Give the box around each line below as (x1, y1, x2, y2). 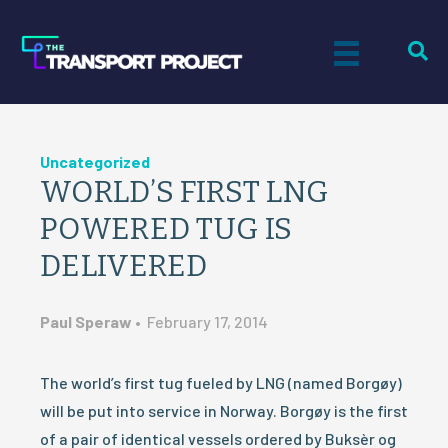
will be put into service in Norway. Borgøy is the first (40, 401, 408, 420)
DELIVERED (40, 248, 208, 284)
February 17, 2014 (147, 312, 268, 331)
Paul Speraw (40, 312, 132, 331)
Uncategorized (40, 152, 150, 171)
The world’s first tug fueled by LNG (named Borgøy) (40, 373, 402, 392)
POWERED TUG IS (40, 211, 293, 247)
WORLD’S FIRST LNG (40, 174, 329, 210)
